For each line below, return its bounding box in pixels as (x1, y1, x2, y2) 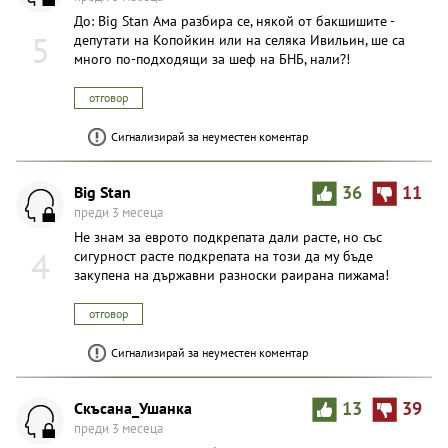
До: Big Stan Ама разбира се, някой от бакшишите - (74, 12, 394, 31)
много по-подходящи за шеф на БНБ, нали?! (74, 50, 350, 69)
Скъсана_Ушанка (74, 397, 192, 419)
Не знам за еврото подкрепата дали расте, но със (74, 228, 382, 247)
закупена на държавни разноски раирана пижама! (74, 266, 389, 285)
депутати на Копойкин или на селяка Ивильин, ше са (74, 31, 405, 50)
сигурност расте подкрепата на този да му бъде (74, 247, 373, 266)
